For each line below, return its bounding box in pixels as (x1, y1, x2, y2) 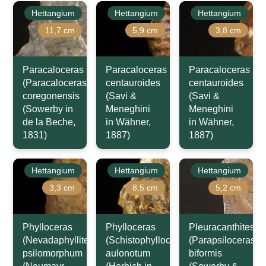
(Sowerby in (23, 104, 74, 115)
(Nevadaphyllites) (23, 235, 97, 246)
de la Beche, (23, 117, 76, 128)
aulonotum (106, 248, 151, 259)
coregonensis (23, 91, 80, 102)
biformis (188, 248, 222, 259)
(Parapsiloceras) (188, 235, 258, 246)
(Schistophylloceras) (106, 235, 192, 246)
